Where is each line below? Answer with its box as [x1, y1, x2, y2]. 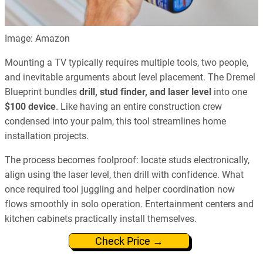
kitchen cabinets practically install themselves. [5, 213, 197, 224]
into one [211, 86, 247, 97]
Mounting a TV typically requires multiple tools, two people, [5, 56, 248, 68]
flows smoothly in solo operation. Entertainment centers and [5, 198, 254, 210]
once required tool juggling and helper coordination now [5, 184, 235, 195]
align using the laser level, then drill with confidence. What [5, 169, 244, 180]
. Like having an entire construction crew [56, 100, 222, 112]
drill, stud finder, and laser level [79, 86, 211, 97]
